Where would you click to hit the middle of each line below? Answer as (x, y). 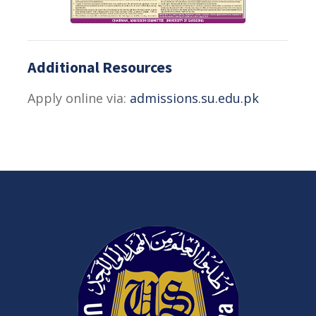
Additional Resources (100, 67)
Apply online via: (79, 98)
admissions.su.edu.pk (194, 98)
